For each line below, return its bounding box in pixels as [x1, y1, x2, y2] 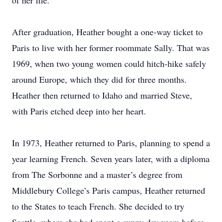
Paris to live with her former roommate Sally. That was [12, 42, 210, 54]
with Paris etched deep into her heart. [12, 105, 146, 117]
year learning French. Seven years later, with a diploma [12, 153, 210, 165]
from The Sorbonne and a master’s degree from [12, 168, 182, 180]
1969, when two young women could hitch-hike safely [12, 57, 206, 69]
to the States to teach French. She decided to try [12, 200, 184, 212]
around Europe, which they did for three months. [12, 73, 187, 85]
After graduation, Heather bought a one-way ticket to [12, 26, 203, 38]
